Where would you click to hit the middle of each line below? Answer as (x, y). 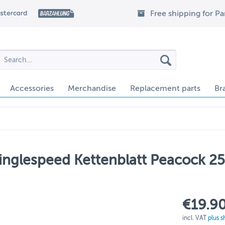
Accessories (32, 88)
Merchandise (92, 88)
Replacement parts (165, 88)
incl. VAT (195, 218)
